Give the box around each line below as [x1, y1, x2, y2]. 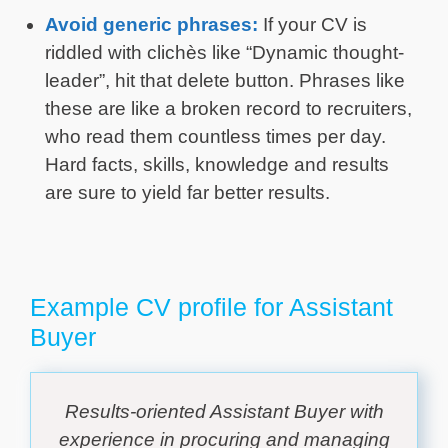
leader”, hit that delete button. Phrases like [45, 70, 405, 92]
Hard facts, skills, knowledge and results [45, 154, 389, 176]
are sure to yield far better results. [45, 182, 330, 204]
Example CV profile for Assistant [30, 293, 393, 322]
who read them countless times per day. [45, 126, 386, 148]
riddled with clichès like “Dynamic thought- [45, 42, 404, 64]
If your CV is [263, 14, 367, 36]
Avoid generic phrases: [45, 14, 263, 36]
